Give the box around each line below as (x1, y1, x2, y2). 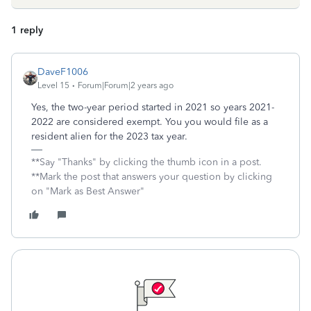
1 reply (11, 24, 43, 36)
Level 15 (37, 81, 69, 90)
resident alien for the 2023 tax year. (31, 131, 187, 142)
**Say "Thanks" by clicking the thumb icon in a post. (31, 156, 262, 168)
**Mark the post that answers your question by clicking (31, 171, 272, 183)
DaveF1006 (37, 66, 88, 78)
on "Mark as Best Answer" (31, 185, 144, 197)
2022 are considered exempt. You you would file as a (31, 116, 268, 128)
